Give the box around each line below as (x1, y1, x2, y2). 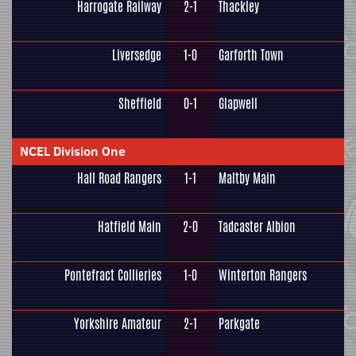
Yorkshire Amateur (74, 315, 161, 333)
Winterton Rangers (219, 266, 307, 284)
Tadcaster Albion (219, 218, 296, 236)
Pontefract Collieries (64, 266, 161, 284)
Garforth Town (219, 46, 284, 64)
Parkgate (219, 315, 260, 333)
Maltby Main (219, 169, 276, 188)
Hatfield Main (98, 218, 161, 236)
